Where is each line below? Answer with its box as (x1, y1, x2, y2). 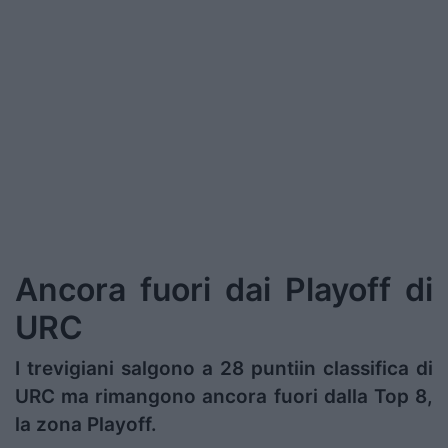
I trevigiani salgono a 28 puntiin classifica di (15, 357, 433, 381)
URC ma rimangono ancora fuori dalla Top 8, (15, 385, 433, 409)
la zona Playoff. (15, 413, 162, 437)
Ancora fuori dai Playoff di (15, 270, 433, 310)
